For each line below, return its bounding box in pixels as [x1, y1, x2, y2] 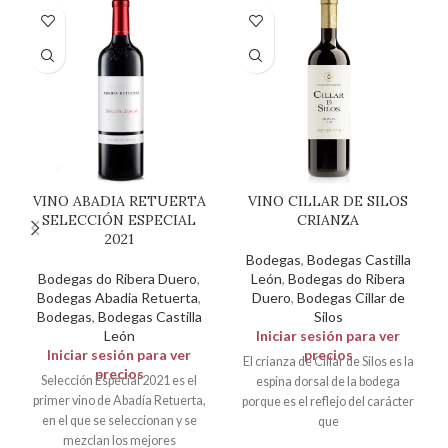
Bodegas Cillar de [296, 289, 405, 307]
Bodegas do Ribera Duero [38, 270, 198, 288]
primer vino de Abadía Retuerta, [32, 393, 206, 409]
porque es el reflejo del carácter [242, 394, 415, 410]
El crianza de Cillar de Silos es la [242, 354, 414, 370]
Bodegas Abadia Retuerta [37, 289, 199, 307]
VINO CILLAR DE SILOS [248, 192, 409, 211]
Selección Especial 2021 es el [41, 373, 198, 389]
